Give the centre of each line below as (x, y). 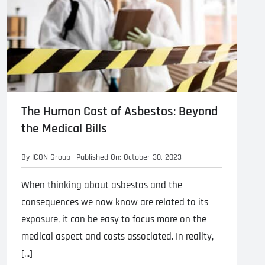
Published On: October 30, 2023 (129, 157)
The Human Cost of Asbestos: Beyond (119, 112)
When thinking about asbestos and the (102, 185)
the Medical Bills (64, 129)
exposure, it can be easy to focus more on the (114, 219)
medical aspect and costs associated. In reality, (117, 236)
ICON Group (51, 157)
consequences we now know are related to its (115, 202)
